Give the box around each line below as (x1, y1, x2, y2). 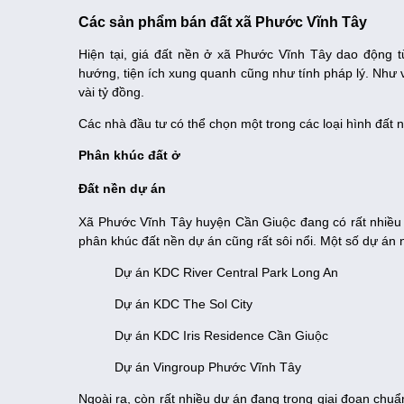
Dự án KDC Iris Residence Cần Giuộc (115, 328, 328, 344)
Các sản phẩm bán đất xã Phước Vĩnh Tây (78, 14, 367, 31)
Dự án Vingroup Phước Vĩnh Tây (115, 360, 301, 375)
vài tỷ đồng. (78, 85, 151, 100)
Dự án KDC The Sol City (115, 297, 252, 312)
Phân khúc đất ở (78, 148, 180, 163)
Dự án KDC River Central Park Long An (115, 265, 338, 280)
